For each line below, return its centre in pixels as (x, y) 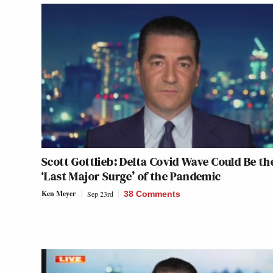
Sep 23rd (100, 194)
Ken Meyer (58, 194)
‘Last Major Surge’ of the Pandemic (131, 176)
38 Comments (152, 194)
